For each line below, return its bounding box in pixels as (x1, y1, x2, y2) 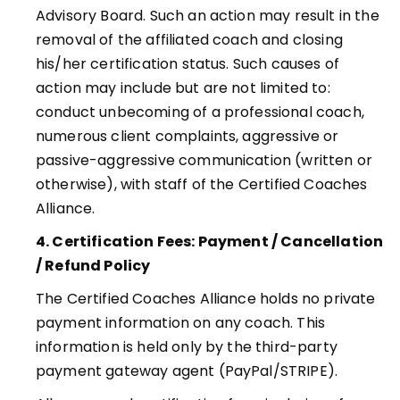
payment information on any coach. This (36, 312, 326, 333)
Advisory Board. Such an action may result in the (36, 5, 379, 26)
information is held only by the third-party (36, 337, 337, 357)
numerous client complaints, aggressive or (36, 126, 339, 146)
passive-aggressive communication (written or (36, 150, 373, 171)
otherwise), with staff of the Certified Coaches (36, 174, 368, 195)
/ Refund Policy (36, 255, 151, 276)
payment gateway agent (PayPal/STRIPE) (36, 361, 335, 381)
